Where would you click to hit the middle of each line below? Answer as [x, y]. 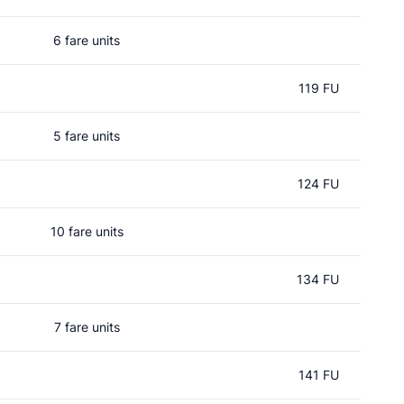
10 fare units [87, 231]
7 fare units [87, 327]
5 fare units [87, 136]
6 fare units [87, 40]
